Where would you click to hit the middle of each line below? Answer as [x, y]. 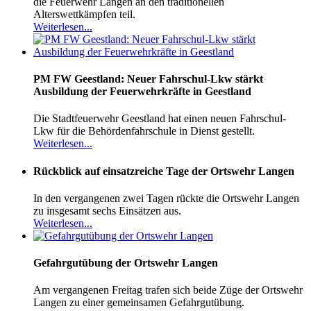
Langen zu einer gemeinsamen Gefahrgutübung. [139, 303]
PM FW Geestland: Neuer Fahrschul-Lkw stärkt [148, 79]
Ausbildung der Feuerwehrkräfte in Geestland [142, 92]
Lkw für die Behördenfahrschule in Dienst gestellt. [144, 131]
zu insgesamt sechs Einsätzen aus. [107, 210]
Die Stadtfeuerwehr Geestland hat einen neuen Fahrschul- [160, 119]
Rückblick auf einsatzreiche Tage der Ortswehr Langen [164, 171]
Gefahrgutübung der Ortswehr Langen [126, 263]
